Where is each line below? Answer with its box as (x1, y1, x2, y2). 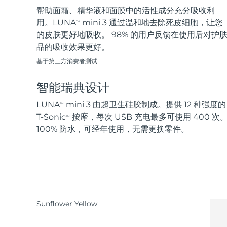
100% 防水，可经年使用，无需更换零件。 (36, 124, 189, 134)
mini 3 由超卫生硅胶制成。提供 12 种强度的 (64, 100, 226, 110)
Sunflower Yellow (36, 199, 97, 209)
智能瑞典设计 (36, 80, 109, 95)
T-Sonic (36, 112, 66, 122)
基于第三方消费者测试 (36, 57, 97, 65)
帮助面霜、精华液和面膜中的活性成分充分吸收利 (36, 6, 215, 16)
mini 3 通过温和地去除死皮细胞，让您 (80, 18, 222, 28)
